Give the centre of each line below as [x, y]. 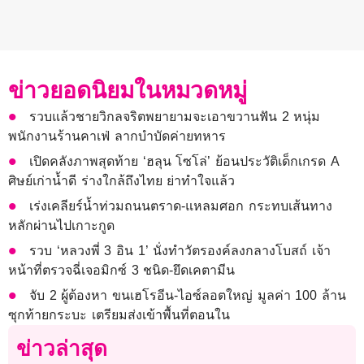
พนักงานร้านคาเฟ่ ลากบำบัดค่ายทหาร [117, 136]
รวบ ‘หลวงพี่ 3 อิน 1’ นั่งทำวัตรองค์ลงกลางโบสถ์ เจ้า [180, 251]
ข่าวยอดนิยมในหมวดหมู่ [128, 91]
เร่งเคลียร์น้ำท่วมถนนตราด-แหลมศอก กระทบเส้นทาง [181, 206]
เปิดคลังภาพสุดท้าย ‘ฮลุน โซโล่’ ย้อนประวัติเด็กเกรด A [184, 162]
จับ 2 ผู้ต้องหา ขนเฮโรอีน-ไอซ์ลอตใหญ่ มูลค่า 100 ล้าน [188, 296]
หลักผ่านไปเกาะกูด [61, 226]
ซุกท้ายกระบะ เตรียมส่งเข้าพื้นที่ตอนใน [119, 315]
